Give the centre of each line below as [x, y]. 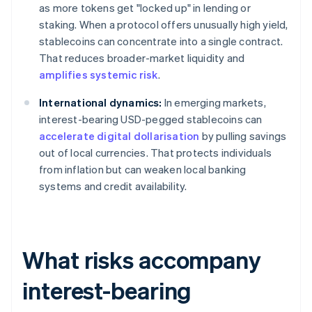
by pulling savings [243, 136]
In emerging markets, [214, 103]
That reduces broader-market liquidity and [142, 58]
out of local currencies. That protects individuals [156, 153]
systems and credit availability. [113, 186]
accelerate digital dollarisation [119, 136]
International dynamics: [101, 103]
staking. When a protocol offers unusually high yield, [164, 25]
